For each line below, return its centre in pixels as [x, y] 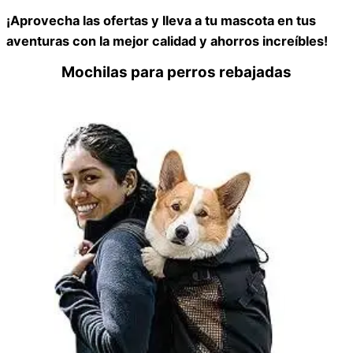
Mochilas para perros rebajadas [176, 72]
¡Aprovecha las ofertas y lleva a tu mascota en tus [161, 20]
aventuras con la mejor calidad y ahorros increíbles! [167, 41]
